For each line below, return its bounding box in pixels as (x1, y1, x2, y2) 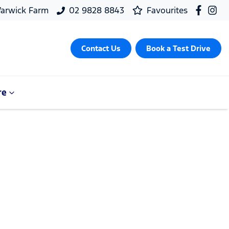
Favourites (146, 5, 188, 16)
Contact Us (81, 43, 121, 53)
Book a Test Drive (146, 43, 211, 53)
